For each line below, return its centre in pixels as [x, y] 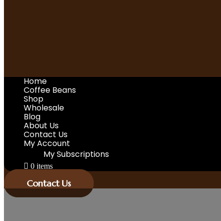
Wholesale [44, 108]
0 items [42, 166]
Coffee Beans [50, 90]
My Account [47, 144]
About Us [41, 126]
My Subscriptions [76, 154]
